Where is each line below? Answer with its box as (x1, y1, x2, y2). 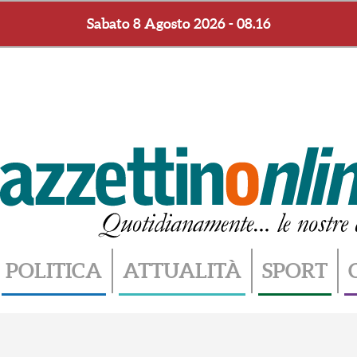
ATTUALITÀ (123, 258, 241, 282)
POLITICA (6, 258, 102, 282)
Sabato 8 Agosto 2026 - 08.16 (86, 15, 271, 32)
